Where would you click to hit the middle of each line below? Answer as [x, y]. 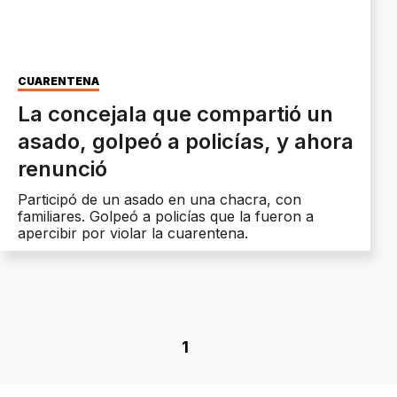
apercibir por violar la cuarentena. [133, 234]
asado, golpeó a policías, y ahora [186, 142]
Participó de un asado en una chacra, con [160, 200]
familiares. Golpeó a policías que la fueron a [166, 217]
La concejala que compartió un [175, 114]
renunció [62, 169]
